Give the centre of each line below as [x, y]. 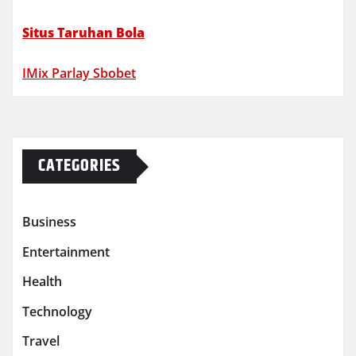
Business [49, 222]
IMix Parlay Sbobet [79, 74]
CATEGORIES [79, 166]
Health [42, 282]
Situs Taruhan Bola [83, 33]
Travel [41, 341]
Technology [57, 311]
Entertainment [66, 252]
